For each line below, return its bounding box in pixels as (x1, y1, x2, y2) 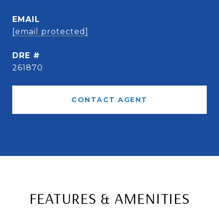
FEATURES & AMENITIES (29, 188, 190, 208)
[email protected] (12, 27, 88, 36)
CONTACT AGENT (71, 95, 148, 104)
